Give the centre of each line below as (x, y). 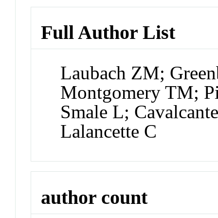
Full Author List (108, 33)
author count (94, 197)
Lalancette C (109, 131)
